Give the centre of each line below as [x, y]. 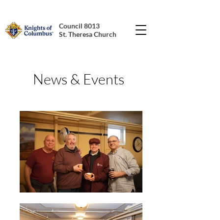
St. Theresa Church [88, 34]
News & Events [79, 79]
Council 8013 [79, 26]
